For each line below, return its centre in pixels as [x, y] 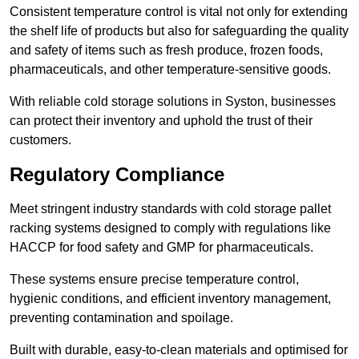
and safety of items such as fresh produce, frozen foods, [166, 50]
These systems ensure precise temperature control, [154, 280]
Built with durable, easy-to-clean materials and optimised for [179, 350]
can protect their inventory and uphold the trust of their [161, 121]
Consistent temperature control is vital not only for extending [179, 12]
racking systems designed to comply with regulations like [170, 228]
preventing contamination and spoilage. [121, 318]
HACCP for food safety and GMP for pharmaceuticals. [161, 248]
